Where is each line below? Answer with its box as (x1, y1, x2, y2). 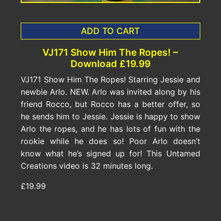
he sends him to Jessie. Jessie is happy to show (21, 111, 200, 122)
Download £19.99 (70, 58, 150, 70)
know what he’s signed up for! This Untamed (21, 148, 200, 159)
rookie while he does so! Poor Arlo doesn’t (21, 136, 200, 147)
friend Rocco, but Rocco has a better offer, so (21, 99, 200, 110)
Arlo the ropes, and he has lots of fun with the (21, 124, 200, 134)
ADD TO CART (81, 26, 140, 37)
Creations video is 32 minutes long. (21, 161, 153, 171)
